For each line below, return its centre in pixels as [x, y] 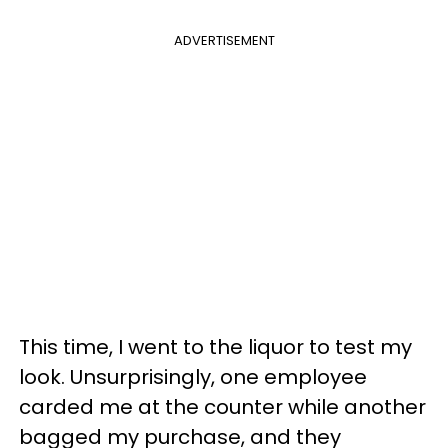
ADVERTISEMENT [224, 41]
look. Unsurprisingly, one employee [193, 377]
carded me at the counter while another [222, 407]
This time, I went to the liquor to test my [215, 347]
